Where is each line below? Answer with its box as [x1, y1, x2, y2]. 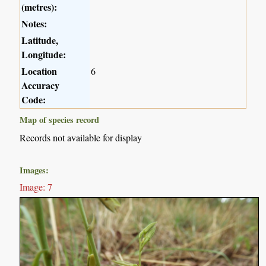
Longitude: [21, 47, 66, 62]
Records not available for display [20, 131, 142, 144]
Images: [20, 164, 49, 177]
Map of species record [20, 113, 100, 126]
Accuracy [21, 78, 60, 93]
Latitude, [21, 33, 59, 47]
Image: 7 [20, 180, 53, 194]
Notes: [21, 17, 47, 31]
